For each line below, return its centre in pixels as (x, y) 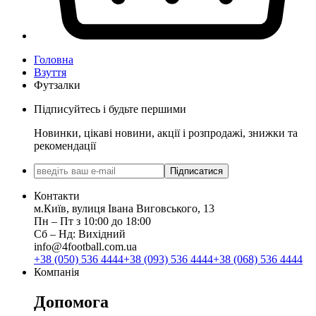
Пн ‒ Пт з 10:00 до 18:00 (92, 221)
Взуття (50, 73)
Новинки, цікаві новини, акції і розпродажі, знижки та (166, 133)
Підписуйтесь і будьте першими (110, 109)
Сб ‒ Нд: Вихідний (80, 234)
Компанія (56, 272)
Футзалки (57, 85)
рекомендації (65, 146)
